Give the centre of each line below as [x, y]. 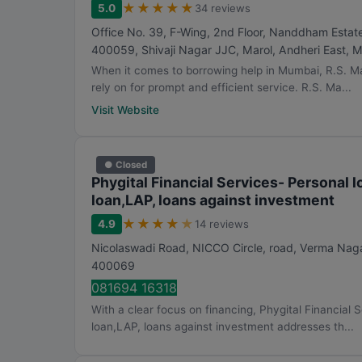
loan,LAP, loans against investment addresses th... [223, 326]
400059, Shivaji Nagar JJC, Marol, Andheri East [219, 50]
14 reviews [222, 224]
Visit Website [125, 110]
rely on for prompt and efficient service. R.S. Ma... [221, 87]
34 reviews [223, 8]
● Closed [126, 164]
